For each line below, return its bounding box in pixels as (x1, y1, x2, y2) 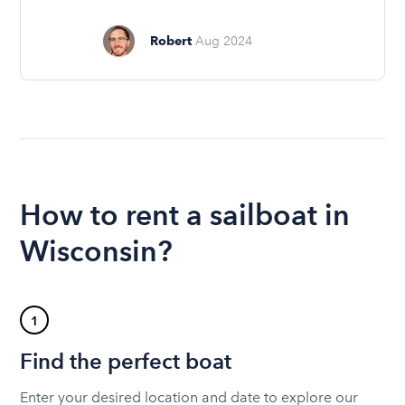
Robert (150, 33, 193, 48)
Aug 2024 (195, 33, 253, 49)
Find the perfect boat (20, 347, 232, 374)
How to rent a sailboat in (20, 196, 351, 232)
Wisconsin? (20, 232, 174, 268)
